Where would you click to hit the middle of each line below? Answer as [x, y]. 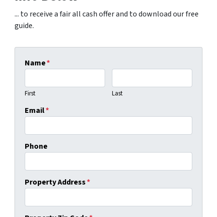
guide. [24, 26]
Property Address [55, 182]
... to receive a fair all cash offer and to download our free [107, 14]
